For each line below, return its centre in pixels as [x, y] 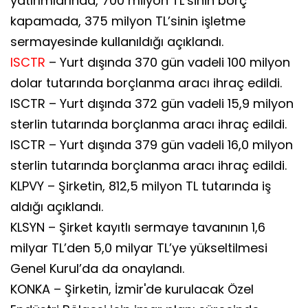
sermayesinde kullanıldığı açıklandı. [117, 41]
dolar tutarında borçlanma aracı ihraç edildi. [146, 82]
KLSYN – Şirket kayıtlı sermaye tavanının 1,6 [138, 227]
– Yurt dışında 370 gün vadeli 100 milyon [168, 62]
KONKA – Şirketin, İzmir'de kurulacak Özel [132, 289]
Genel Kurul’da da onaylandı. [97, 268]
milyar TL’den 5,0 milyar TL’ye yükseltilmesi [139, 247]
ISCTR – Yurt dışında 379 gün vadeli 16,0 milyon [152, 144]
